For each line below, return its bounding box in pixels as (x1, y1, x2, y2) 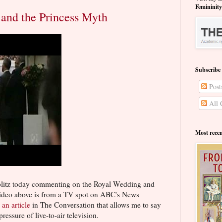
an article (2, 200, 30, 210)
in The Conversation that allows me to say (30, 200, 161, 210)
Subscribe (195, 65, 221, 74)
